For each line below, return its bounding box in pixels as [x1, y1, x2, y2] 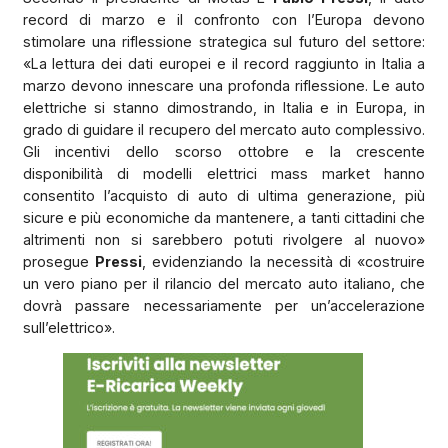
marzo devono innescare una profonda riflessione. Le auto [22, 76, 426, 94]
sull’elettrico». [22, 318, 115, 336]
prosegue [22, 252, 95, 270]
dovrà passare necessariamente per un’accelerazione [22, 296, 426, 314]
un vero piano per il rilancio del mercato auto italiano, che [22, 274, 426, 292]
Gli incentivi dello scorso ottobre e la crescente [22, 142, 426, 160]
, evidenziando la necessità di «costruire [141, 252, 426, 270]
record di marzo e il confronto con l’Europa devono [22, 10, 426, 28]
